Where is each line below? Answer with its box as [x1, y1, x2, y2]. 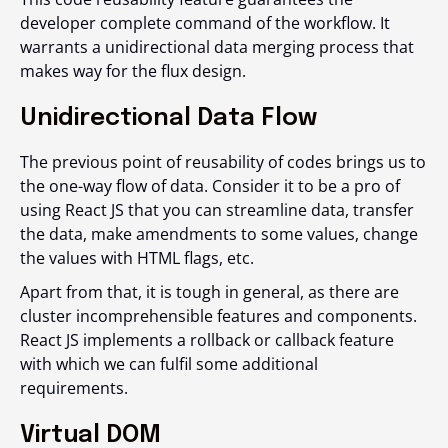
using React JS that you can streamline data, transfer [20, 199, 414, 221]
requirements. [20, 377, 128, 399]
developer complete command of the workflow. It [20, 12, 390, 34]
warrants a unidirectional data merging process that [20, 36, 414, 58]
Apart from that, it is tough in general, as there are [20, 281, 399, 303]
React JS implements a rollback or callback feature [20, 329, 394, 351]
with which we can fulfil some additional [20, 353, 318, 375]
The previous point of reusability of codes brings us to [20, 151, 426, 173]
